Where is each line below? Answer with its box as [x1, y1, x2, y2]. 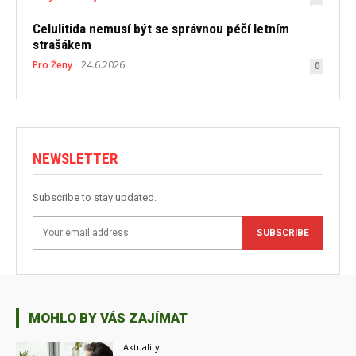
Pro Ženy [33, 58, 72, 72]
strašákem [33, 37, 91, 53]
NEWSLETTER [33, 149, 118, 168]
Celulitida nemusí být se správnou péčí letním [33, 21, 289, 37]
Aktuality [123, 341, 161, 354]
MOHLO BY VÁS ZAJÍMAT [29, 310, 188, 327]
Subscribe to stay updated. [33, 192, 157, 204]
